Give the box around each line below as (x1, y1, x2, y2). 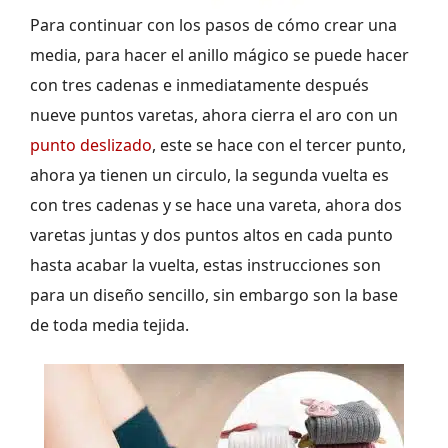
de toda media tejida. (30, 314, 189, 337)
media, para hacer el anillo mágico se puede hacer (30, 44, 409, 67)
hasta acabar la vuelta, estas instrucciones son (30, 254, 381, 277)
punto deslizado (30, 134, 152, 157)
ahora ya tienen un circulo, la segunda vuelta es (30, 164, 389, 187)
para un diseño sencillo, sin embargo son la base (30, 284, 398, 307)
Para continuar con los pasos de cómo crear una (30, 14, 397, 37)
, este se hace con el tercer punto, (152, 134, 406, 157)
